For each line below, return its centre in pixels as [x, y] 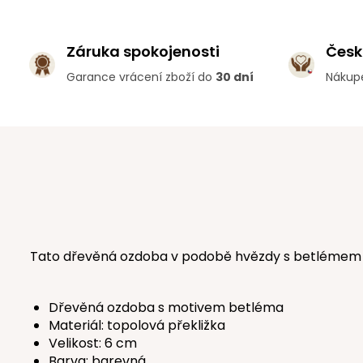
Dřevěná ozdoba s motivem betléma [166, 307]
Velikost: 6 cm [93, 343]
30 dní [235, 77]
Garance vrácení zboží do [141, 77]
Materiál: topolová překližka [137, 325]
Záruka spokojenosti [143, 51]
